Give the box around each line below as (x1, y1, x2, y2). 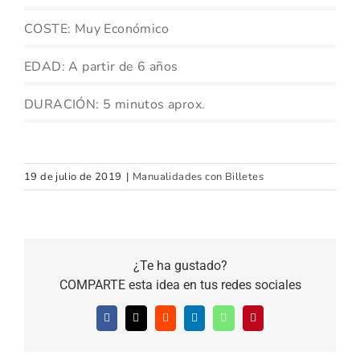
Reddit (164, 316, 196, 329)
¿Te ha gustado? (133, 257, 227, 273)
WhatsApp (223, 316, 273, 329)
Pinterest (252, 316, 295, 329)
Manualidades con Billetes (133, 170, 264, 185)
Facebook (105, 316, 152, 329)
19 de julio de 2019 (24, 170, 122, 185)
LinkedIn (193, 316, 238, 329)
